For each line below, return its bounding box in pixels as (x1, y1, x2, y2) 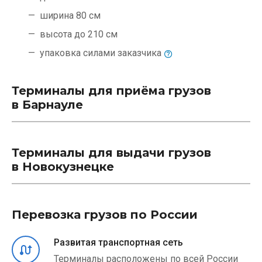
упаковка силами (40, 47, 118, 58)
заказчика (118, 47, 164, 58)
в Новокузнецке (12, 160, 114, 174)
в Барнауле (12, 98, 83, 112)
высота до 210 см (40, 29, 118, 40)
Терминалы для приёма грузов (12, 84, 211, 98)
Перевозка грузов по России (12, 208, 198, 222)
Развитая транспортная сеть (54, 237, 183, 248)
